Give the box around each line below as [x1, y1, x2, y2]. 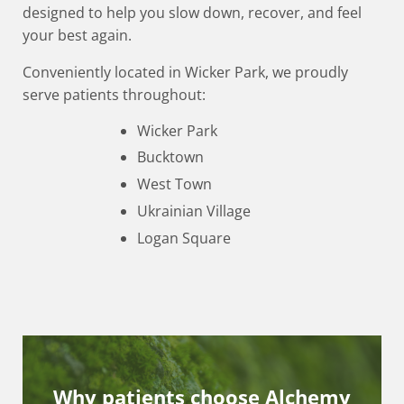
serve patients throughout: [22, 84, 206, 105]
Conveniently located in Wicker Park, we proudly [22, 61, 348, 82]
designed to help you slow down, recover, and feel [22, 2, 362, 23]
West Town [137, 174, 213, 195]
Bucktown [137, 147, 205, 168]
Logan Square [137, 227, 232, 248]
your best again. [22, 24, 132, 45]
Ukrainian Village [137, 201, 252, 222]
